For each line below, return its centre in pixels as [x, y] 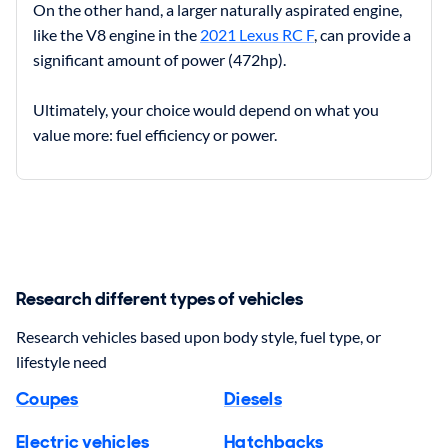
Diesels [253, 399]
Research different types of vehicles [159, 299]
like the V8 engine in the [116, 34]
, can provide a [362, 34]
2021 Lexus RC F [257, 34]
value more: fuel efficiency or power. [155, 134]
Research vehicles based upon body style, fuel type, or [198, 337]
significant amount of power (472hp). [159, 59]
